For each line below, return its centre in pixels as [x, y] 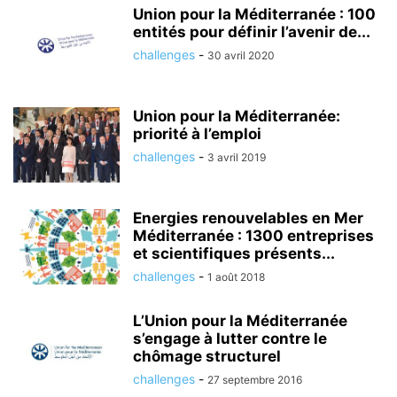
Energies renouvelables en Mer [248, 218]
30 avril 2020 [241, 55]
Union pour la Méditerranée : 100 [254, 14]
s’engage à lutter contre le [230, 339]
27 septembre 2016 [255, 380]
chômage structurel [207, 356]
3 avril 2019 [237, 157]
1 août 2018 [236, 277]
